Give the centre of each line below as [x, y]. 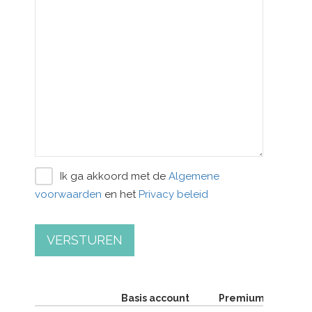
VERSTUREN [85, 240]
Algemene [194, 176]
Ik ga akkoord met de [114, 176]
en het [120, 194]
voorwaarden [68, 194]
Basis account [155, 298]
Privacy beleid [173, 194]
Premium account [263, 298]
